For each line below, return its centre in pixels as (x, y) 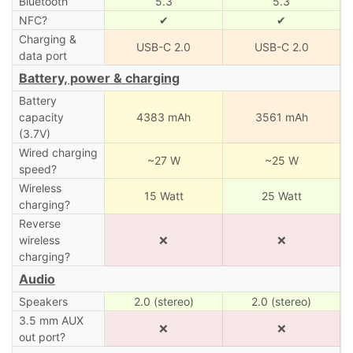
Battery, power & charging (99, 78)
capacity (41, 117)
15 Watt (163, 195)
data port (43, 55)
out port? (42, 336)
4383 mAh (163, 117)
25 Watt (281, 195)
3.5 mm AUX (51, 320)
